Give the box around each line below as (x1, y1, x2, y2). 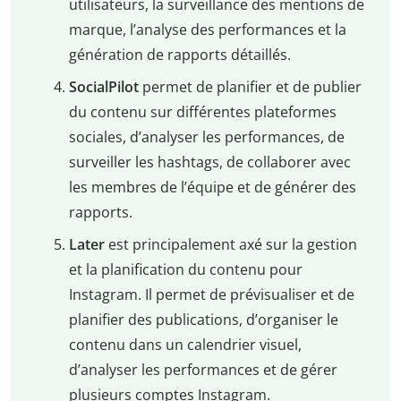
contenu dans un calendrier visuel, (68, 335, 302, 355)
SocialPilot (68, 77, 139, 98)
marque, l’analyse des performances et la (68, 20, 346, 40)
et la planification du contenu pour (68, 260, 303, 280)
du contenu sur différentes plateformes (68, 102, 337, 123)
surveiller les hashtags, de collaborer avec (68, 152, 351, 173)
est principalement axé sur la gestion (104, 235, 357, 255)
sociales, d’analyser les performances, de (68, 127, 345, 148)
